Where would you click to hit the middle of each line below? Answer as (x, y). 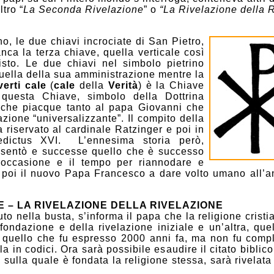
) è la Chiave (171, 85)
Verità (123, 85)
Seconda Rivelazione (91, 9)
